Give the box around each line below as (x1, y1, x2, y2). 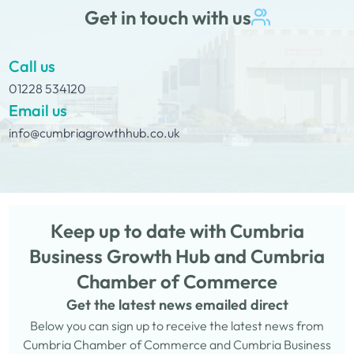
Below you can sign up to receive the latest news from (30, 318, 324, 333)
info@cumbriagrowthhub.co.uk (9, 125, 181, 141)
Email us (9, 100, 68, 120)
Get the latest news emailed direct (66, 296, 288, 314)
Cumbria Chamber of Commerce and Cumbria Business (23, 337, 331, 352)
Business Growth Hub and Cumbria (29, 244, 325, 268)
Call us (9, 56, 56, 76)
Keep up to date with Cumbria (50, 219, 304, 243)
